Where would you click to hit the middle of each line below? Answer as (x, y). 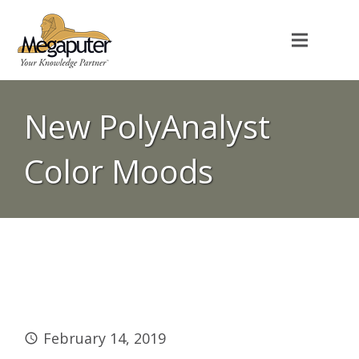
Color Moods (119, 171)
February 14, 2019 (105, 338)
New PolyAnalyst (147, 126)
